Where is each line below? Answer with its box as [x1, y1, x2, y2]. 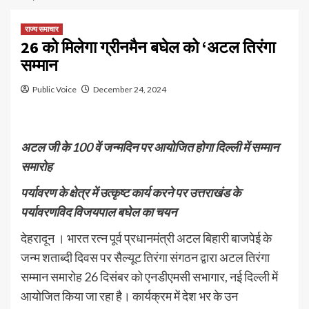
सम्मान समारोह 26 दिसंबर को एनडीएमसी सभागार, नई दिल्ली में [21, 268, 278, 284]
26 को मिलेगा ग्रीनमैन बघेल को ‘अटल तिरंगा [21, 36, 275, 58]
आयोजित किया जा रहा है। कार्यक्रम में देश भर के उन [21, 288, 238, 303]
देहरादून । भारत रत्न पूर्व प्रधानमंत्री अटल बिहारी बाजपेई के [21, 230, 272, 246]
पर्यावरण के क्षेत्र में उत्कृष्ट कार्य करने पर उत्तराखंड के [21, 184, 241, 200]
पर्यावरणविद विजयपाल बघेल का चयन [21, 203, 177, 219]
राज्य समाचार [25, 23, 59, 34]
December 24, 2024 [93, 83, 166, 94]
